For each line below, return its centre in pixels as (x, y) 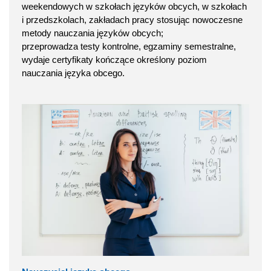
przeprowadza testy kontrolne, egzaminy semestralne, (129, 46)
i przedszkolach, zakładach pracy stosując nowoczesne (132, 19)
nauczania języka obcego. (73, 73)
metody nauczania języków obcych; (93, 33)
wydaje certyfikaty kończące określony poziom (114, 59)
